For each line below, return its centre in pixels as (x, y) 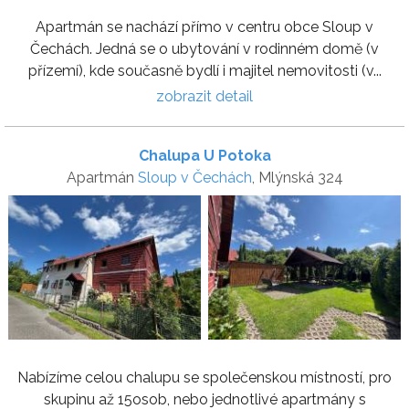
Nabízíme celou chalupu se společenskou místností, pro (204, 377)
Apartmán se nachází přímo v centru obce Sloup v (204, 26)
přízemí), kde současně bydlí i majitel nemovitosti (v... (204, 70)
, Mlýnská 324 (297, 177)
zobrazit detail (204, 96)
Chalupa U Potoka (204, 155)
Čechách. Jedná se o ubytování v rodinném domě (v (204, 48)
